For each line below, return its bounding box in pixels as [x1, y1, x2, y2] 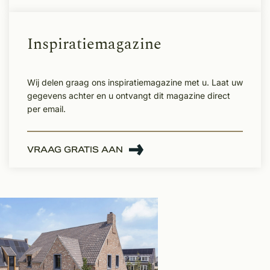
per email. [27, 103, 66, 114]
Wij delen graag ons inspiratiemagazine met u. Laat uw [27, 77, 243, 87]
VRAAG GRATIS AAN [27, 144, 123, 155]
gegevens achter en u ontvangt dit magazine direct [27, 90, 230, 101]
